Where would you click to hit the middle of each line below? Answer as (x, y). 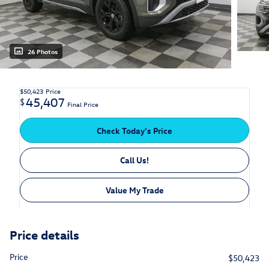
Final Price (83, 104)
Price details (44, 234)
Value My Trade (134, 190)
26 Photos (43, 52)
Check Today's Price (134, 130)
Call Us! (134, 160)
